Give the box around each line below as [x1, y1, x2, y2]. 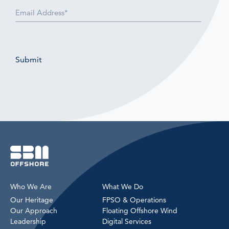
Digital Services [102, 217, 151, 226]
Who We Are [10, 182, 52, 191]
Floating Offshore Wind [102, 206, 177, 215]
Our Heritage [10, 195, 53, 204]
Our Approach [10, 206, 57, 215]
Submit [15, 55, 42, 64]
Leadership [10, 217, 46, 226]
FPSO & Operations [102, 195, 166, 204]
